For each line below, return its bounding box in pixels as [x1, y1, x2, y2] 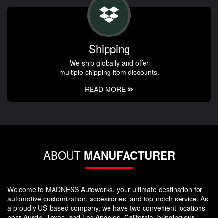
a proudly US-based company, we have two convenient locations [7, 203, 205, 213]
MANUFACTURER [83, 147, 175, 163]
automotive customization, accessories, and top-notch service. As [7, 194, 208, 204]
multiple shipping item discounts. [59, 67, 159, 77]
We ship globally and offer [69, 58, 149, 68]
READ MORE [85, 84, 127, 94]
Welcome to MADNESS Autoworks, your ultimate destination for [7, 184, 202, 195]
